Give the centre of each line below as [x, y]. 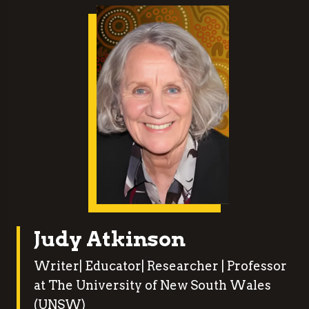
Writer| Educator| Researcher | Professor [160, 266]
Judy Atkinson [110, 239]
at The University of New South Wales [152, 285]
